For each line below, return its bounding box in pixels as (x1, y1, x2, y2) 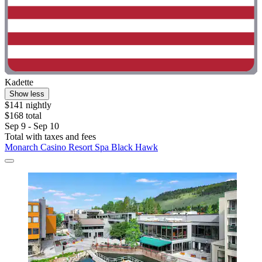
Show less (9, 89, 44, 98)
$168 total (5, 110, 42, 120)
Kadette (5, 77, 33, 87)
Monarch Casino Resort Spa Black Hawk (5, 142, 158, 152)
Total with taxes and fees (5, 131, 96, 142)
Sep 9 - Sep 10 (5, 120, 59, 131)
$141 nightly (5, 99, 51, 110)
